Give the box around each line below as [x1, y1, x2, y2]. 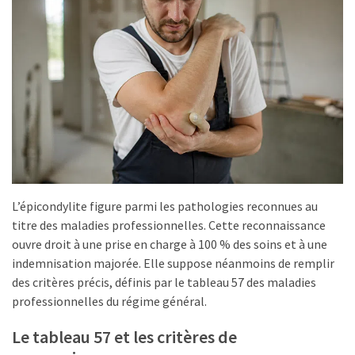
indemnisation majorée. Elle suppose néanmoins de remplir [12, 254, 334, 271]
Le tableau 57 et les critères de [12, 325, 237, 348]
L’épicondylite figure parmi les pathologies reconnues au [12, 197, 318, 214]
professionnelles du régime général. [12, 292, 207, 309]
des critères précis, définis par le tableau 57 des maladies [12, 273, 316, 290]
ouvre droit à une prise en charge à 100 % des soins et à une [12, 235, 327, 252]
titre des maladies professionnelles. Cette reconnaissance [12, 216, 326, 233]
